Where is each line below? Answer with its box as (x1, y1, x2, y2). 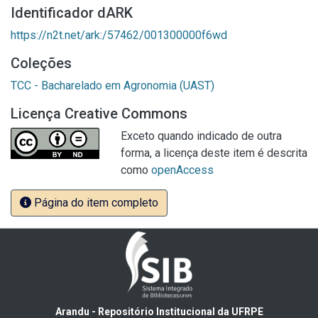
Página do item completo (31, 196, 158, 209)
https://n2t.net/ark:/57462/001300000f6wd (11, 28, 227, 42)
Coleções (11, 55, 72, 72)
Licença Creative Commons (11, 105, 187, 122)
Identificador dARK (11, 4, 133, 21)
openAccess (151, 163, 214, 177)
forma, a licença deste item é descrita (121, 146, 307, 160)
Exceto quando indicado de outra (121, 129, 282, 143)
